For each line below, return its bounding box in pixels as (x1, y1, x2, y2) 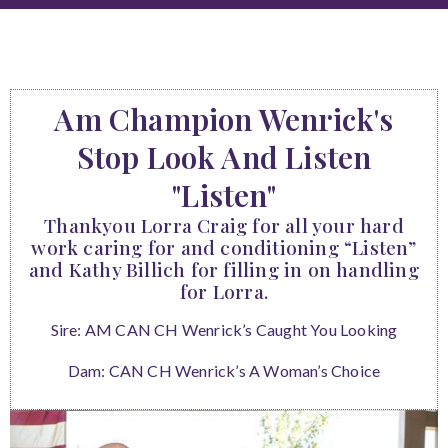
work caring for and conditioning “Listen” (31, 234, 417, 261)
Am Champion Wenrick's (54, 99, 394, 140)
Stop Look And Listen (76, 137, 372, 178)
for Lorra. (180, 278, 268, 305)
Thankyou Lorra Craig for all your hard (44, 212, 404, 239)
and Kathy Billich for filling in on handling (29, 256, 419, 283)
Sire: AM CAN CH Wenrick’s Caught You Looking (50, 320, 398, 340)
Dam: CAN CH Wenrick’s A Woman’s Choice (67, 361, 381, 381)
